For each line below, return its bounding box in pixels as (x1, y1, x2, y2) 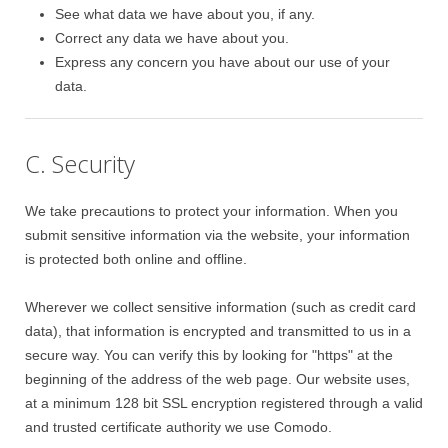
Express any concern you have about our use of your (55, 54, 390, 70)
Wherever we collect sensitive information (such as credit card (25, 299, 416, 315)
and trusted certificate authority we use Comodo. (25, 419, 332, 435)
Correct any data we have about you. (55, 30, 289, 46)
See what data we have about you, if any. (55, 6, 315, 22)
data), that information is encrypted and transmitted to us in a (25, 323, 411, 339)
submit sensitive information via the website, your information (25, 227, 410, 243)
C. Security (25, 147, 135, 180)
